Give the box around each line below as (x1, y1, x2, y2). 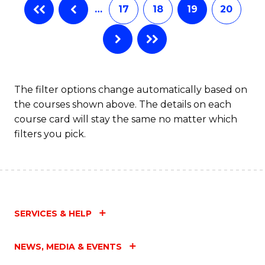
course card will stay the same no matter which (14, 113, 237, 125)
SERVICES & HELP (14, 208, 92, 219)
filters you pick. (14, 128, 86, 140)
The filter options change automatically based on (14, 83, 247, 95)
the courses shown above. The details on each (14, 98, 231, 110)
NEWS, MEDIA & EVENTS (14, 241, 122, 252)
